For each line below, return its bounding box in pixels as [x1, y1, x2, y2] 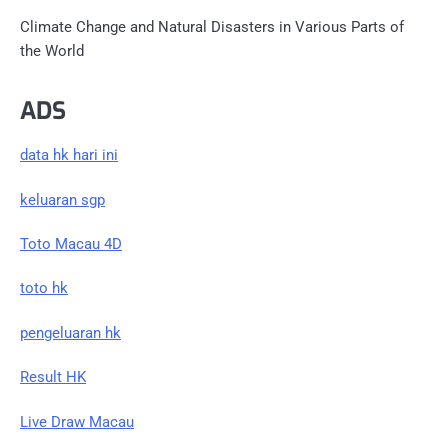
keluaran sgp [20, 190, 105, 209]
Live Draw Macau [20, 412, 134, 431]
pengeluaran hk [20, 323, 121, 342]
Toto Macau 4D [20, 235, 122, 254]
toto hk [20, 279, 68, 298]
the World [20, 42, 84, 61]
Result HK [20, 368, 86, 387]
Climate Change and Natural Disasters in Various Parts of [20, 18, 404, 37]
